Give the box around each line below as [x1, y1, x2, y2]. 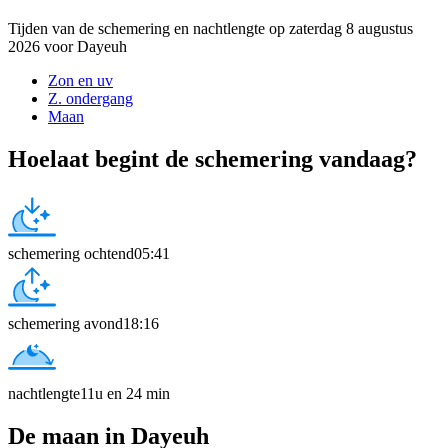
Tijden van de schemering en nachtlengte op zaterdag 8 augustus [8, 19, 413, 37]
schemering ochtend [8, 244, 134, 262]
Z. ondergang [48, 89, 133, 107]
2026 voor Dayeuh [8, 37, 127, 55]
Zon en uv [48, 71, 113, 89]
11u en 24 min [80, 384, 170, 402]
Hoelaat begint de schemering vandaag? [8, 145, 417, 172]
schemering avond [8, 314, 123, 332]
